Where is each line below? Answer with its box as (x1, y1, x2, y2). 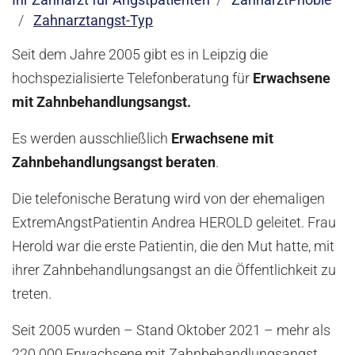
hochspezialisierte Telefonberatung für (12, 71, 253, 87)
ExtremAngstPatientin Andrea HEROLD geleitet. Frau (12, 215, 336, 231)
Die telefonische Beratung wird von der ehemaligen (12, 191, 325, 208)
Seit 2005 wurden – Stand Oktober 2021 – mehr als (12, 323, 330, 339)
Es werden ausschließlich (12, 131, 171, 147)
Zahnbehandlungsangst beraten (12, 155, 216, 171)
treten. (12, 286, 52, 303)
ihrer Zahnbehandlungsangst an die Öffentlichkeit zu (12, 262, 336, 279)
